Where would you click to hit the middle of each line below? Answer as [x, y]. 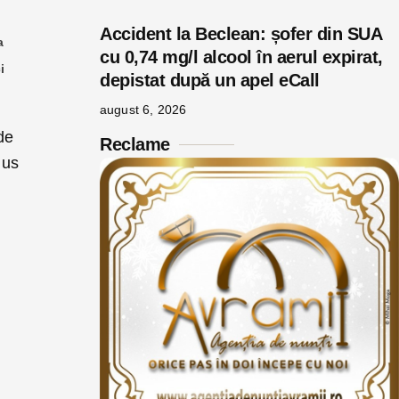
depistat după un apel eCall [210, 80]
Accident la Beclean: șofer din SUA [240, 34]
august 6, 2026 [143, 110]
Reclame [135, 144]
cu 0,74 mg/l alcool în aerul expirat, [241, 57]
